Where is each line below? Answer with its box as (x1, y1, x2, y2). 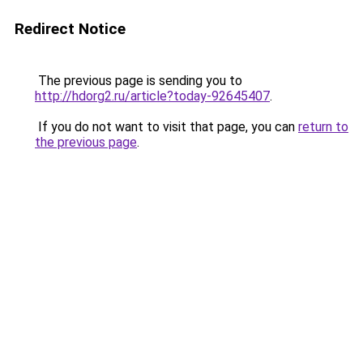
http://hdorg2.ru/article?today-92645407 (35, 88, 270, 104)
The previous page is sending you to (35, 73, 242, 88)
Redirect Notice (15, 19, 126, 38)
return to (298, 119, 348, 135)
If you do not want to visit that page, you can (35, 119, 298, 135)
